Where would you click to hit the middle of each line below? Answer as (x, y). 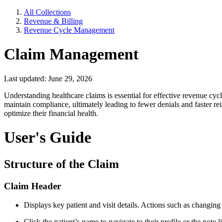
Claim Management (71, 54)
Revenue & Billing (53, 21)
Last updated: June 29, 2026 (48, 78)
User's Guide (48, 138)
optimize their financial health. (51, 113)
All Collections (47, 12)
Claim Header (32, 186)
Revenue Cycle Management (69, 30)
